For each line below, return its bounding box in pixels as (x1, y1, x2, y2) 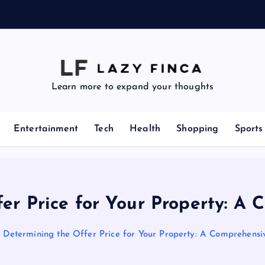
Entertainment (14, 124, 79, 134)
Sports (234, 124, 263, 134)
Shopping (176, 124, 219, 134)
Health (130, 124, 161, 134)
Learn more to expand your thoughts (51, 82, 214, 92)
